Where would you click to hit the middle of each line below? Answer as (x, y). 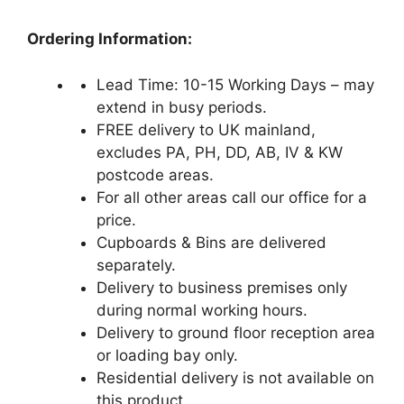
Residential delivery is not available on (235, 377)
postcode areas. (155, 174)
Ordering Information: (110, 39)
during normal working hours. (202, 310)
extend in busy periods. (181, 107)
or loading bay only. (167, 355)
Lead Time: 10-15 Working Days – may (235, 84)
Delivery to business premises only (221, 287)
